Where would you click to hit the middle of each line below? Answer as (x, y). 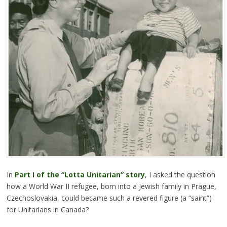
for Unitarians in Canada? (47, 210)
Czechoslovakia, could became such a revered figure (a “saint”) (109, 198)
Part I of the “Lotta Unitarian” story (80, 175)
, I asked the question (180, 175)
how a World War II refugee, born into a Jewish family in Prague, (111, 186)
